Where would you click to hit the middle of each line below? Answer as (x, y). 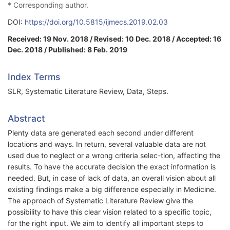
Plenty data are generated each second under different (101, 133)
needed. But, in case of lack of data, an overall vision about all (112, 178)
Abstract (26, 119)
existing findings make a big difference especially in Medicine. (112, 189)
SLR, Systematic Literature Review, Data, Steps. (88, 91)
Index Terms (34, 77)
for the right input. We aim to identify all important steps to (106, 223)
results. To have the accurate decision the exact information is (112, 167)
